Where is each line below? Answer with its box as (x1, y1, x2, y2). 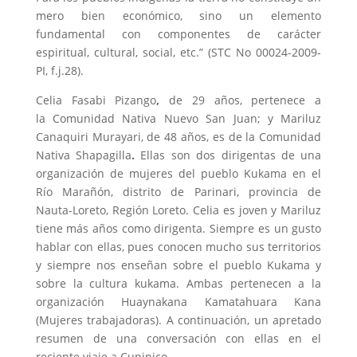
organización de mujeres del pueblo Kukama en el (35, 165, 322, 181)
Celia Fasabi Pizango (35, 92, 157, 108)
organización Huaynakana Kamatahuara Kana (35, 293, 322, 309)
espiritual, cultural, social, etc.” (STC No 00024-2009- (35, 44, 322, 60)
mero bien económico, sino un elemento (35, 7, 322, 23)
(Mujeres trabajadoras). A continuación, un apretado (35, 312, 322, 328)
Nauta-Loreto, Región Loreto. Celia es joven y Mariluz (35, 202, 322, 218)
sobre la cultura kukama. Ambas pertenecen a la (35, 275, 322, 291)
